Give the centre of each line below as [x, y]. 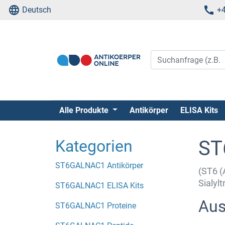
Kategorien [94, 146]
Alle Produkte [85, 110]
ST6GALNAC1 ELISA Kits [99, 185]
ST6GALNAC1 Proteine [96, 205]
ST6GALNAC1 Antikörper [99, 165]
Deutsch [37, 10]
